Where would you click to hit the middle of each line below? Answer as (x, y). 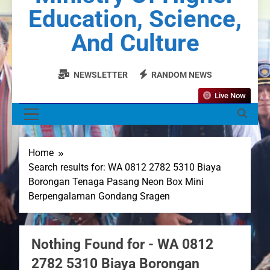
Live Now (230, 95)
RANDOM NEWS (182, 74)
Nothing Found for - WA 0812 (122, 244)
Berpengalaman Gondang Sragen (99, 196)
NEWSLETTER (101, 74)
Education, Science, (135, 19)
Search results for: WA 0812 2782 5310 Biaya (125, 168)
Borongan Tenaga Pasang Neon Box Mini (116, 182)
